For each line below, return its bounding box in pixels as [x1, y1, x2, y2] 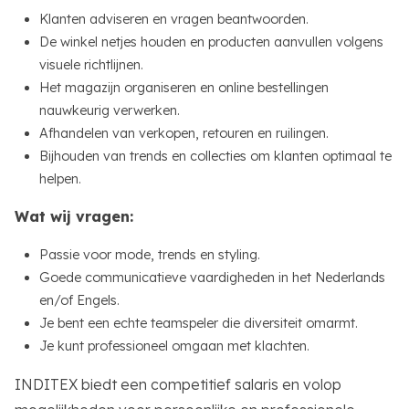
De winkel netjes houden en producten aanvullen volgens [39, 33, 383, 50]
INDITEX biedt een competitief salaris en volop [15, 374, 341, 393]
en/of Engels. [39, 292, 120, 309]
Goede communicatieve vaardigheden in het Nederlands [39, 269, 385, 287]
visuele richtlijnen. [39, 56, 143, 73]
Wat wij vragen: [15, 207, 133, 226]
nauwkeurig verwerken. [39, 101, 180, 119]
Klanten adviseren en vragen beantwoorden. [39, 10, 309, 27]
